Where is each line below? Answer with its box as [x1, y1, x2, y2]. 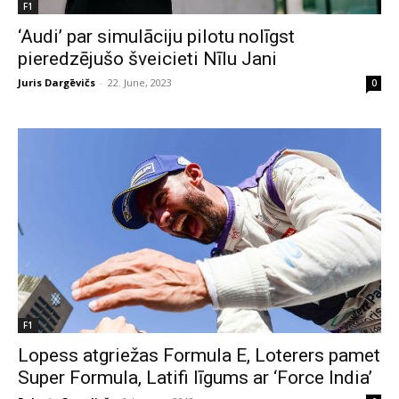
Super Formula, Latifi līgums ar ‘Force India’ [18, 366, 372, 388]
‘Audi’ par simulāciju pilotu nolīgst [18, 26, 295, 47]
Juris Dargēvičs [18, 76, 95, 89]
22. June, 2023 [108, 76, 172, 89]
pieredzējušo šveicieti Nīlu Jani [18, 48, 277, 69]
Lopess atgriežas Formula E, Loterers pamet [18, 344, 380, 366]
